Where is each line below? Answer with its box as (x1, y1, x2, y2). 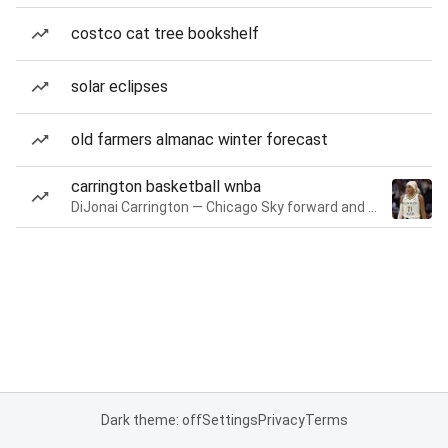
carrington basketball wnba (71, 177, 261, 196)
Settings (201, 412, 258, 428)
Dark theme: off (100, 412, 202, 428)
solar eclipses (71, 77, 168, 96)
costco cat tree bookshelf (71, 24, 259, 43)
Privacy (257, 412, 305, 428)
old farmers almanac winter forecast (71, 130, 328, 149)
